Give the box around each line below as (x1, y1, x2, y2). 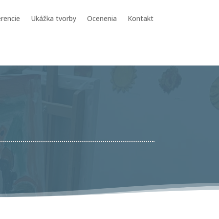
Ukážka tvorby (30, 14, 76, 23)
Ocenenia (87, 14, 117, 23)
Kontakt (127, 14, 153, 23)
